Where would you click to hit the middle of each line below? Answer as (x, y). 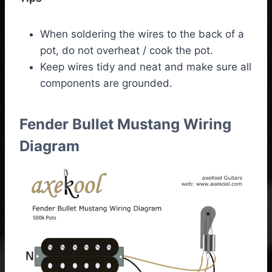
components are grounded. (106, 83)
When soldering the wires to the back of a (142, 34)
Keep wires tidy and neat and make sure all (146, 66)
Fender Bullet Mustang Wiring (125, 124)
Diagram (49, 146)
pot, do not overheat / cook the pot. (127, 50)
